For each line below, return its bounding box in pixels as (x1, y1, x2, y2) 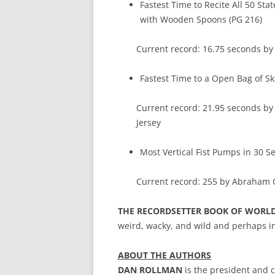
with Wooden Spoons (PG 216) (140, 14, 262, 25)
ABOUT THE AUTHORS (118, 249, 211, 261)
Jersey (136, 117, 161, 128)
